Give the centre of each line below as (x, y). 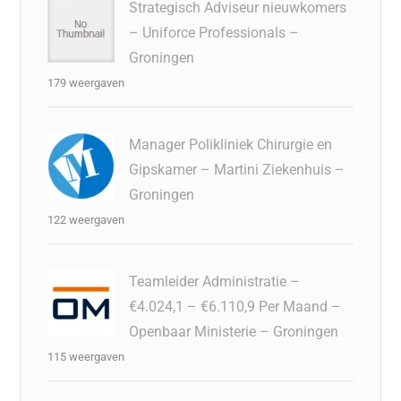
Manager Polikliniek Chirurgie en (231, 144)
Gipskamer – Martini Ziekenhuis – (237, 169)
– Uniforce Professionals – (214, 32)
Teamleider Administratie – (215, 281)
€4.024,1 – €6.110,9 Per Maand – (235, 306)
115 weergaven (86, 356)
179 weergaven (86, 82)
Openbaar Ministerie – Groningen (234, 331)
